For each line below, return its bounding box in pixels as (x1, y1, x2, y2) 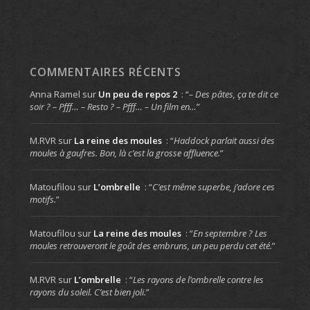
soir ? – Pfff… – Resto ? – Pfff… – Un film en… (29, 100, 197, 113)
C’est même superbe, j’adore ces (152, 180, 275, 193)
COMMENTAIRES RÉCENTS (29, 64, 182, 80)
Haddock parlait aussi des (173, 134, 275, 147)
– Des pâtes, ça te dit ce (188, 87, 278, 100)
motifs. (29, 192, 56, 206)
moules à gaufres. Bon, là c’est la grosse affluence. (29, 146, 220, 159)
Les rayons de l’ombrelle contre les (132, 273, 264, 286)
